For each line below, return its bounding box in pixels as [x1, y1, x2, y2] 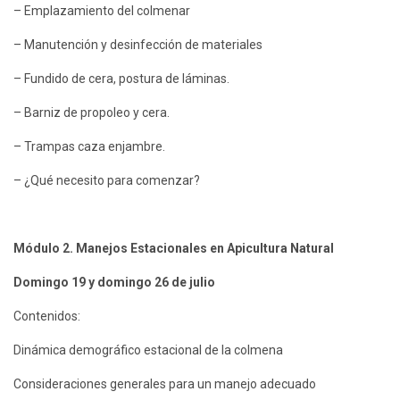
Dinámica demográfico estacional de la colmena [13, 343, 283, 358]
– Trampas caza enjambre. [13, 139, 165, 154]
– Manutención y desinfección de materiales [13, 37, 262, 53]
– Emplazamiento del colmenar [13, 4, 190, 19]
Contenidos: [13, 309, 80, 324]
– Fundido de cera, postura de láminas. [13, 71, 229, 87]
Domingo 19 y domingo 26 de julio [13, 275, 215, 290]
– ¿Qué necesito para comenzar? [13, 173, 200, 188]
